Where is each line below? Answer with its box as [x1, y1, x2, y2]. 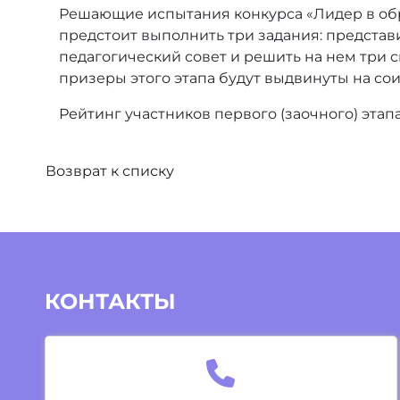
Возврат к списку [46, 162, 174, 179]
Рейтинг [59, 105, 121, 122]
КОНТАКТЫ [45, 288, 176, 314]
